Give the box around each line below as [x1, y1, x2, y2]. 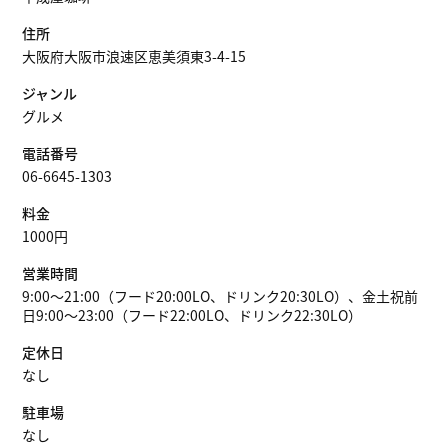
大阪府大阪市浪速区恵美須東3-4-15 [22, 46, 246, 66]
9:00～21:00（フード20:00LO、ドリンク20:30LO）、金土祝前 [22, 286, 418, 306]
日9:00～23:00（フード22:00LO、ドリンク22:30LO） [22, 305, 362, 325]
